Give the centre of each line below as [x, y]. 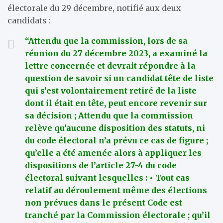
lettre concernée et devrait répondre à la [110, 65]
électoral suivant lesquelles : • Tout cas [107, 177]
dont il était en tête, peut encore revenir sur [116, 103]
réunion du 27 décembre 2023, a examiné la [116, 53]
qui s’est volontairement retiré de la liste [111, 90]
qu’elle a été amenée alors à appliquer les [113, 153]
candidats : [29, 20]
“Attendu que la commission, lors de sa [106, 41]
